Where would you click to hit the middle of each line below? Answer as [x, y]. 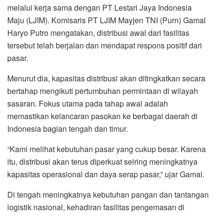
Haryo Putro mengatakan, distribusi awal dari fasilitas [98, 32]
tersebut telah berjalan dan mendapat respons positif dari [105, 45]
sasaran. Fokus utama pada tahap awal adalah [88, 103]
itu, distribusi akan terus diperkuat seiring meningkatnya [102, 161]
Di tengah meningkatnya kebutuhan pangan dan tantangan [108, 194]
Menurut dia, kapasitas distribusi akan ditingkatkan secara [106, 78]
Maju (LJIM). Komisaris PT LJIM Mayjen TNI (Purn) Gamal [107, 20]
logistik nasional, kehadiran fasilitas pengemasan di [96, 207]
